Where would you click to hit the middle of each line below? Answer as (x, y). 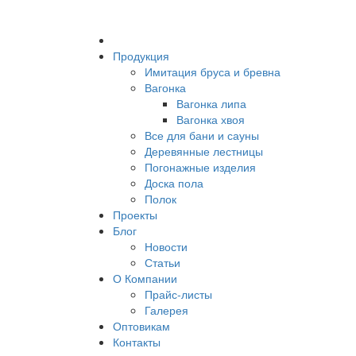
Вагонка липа (211, 103)
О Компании (145, 278)
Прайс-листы (178, 294)
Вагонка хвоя (211, 119)
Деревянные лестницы (204, 151)
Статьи (163, 262)
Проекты (135, 215)
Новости (166, 246)
